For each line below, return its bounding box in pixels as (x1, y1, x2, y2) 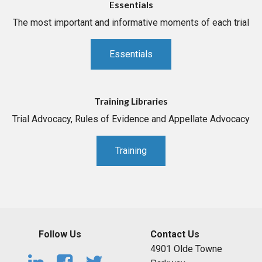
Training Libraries (94, 95, 168, 107)
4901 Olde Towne (150, 243, 222, 255)
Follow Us (38, 229, 81, 240)
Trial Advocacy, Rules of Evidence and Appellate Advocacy (12, 113, 250, 125)
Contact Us (150, 229, 199, 240)
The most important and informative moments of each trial (13, 17, 249, 29)
